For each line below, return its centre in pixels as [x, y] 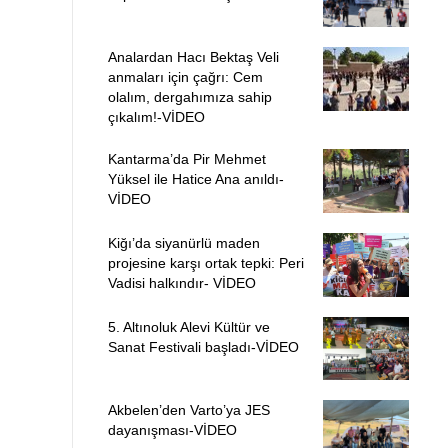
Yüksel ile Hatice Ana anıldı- [195, 179]
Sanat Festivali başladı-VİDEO [203, 346]
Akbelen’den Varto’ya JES [188, 410]
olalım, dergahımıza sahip [189, 97]
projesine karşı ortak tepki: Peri [205, 263]
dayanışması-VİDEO [172, 430]
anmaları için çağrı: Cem [185, 77]
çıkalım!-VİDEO [156, 117]
